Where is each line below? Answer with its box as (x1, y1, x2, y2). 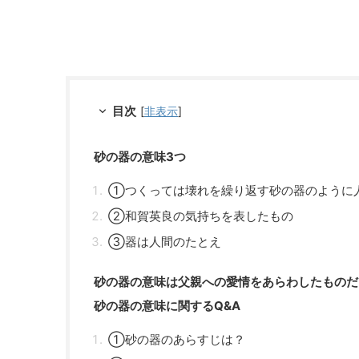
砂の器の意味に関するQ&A (94, 297, 240, 313)
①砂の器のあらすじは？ (108, 331, 245, 347)
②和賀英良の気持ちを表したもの (108, 208, 293, 224)
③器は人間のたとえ (108, 233, 221, 249)
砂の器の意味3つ (94, 148, 186, 164)
